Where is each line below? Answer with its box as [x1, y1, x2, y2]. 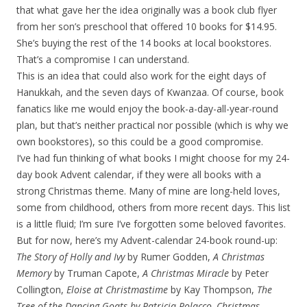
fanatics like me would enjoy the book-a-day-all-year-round [16, 102, 278, 115]
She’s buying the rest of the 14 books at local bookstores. [16, 36, 271, 49]
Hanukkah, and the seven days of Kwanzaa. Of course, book [16, 86, 284, 99]
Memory [16, 267, 51, 280]
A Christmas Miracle [143, 267, 229, 280]
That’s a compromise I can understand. [16, 53, 189, 66]
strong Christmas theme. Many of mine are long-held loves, [16, 184, 280, 197]
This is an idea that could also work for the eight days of [16, 69, 266, 82]
